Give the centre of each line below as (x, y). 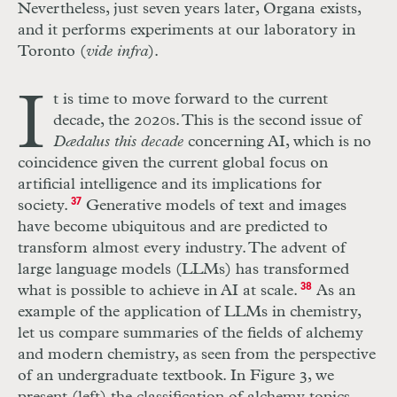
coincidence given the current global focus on (173, 163)
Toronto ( (52, 52)
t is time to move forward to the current (191, 100)
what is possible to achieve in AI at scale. (158, 291)
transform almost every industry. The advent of (182, 249)
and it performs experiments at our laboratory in (187, 31)
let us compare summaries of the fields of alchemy (191, 334)
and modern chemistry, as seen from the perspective (197, 355)
